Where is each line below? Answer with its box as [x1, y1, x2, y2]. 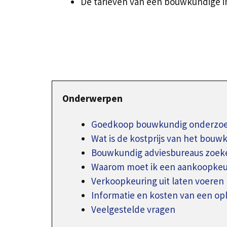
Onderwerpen [62, 92, 123, 104]
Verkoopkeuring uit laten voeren [91, 174, 224, 187]
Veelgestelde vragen [91, 203, 175, 215]
